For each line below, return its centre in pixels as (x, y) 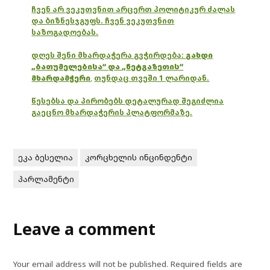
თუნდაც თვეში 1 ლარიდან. (152, 78)
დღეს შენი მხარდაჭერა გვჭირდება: (109, 55)
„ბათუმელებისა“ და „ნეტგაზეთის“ (108, 66)
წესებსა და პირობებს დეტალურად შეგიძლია (128, 101)
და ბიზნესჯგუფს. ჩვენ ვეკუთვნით (103, 20)
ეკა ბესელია (46, 157)
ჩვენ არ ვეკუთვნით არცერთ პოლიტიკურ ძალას (133, 9)
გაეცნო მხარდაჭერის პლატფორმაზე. (112, 112)
